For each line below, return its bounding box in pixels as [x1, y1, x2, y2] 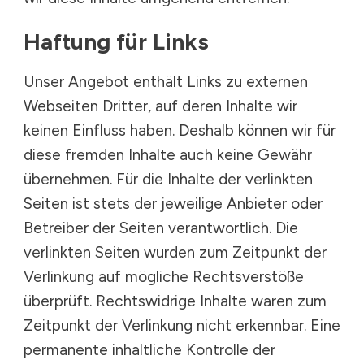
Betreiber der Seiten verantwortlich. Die [24, 219, 298, 237]
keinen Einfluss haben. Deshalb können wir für [24, 121, 336, 140]
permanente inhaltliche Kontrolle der [24, 340, 275, 359]
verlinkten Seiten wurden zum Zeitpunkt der [24, 243, 327, 262]
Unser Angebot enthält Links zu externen [24, 72, 308, 91]
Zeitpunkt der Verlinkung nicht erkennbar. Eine [24, 316, 340, 335]
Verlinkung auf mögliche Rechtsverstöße [24, 267, 304, 286]
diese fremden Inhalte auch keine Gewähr [24, 145, 312, 164]
